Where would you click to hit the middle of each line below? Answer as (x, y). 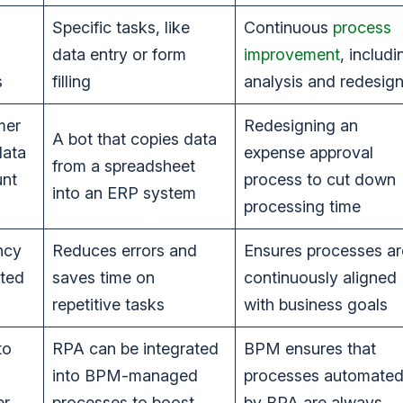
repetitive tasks (108, 305)
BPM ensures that (310, 349)
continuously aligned (320, 278)
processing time (302, 207)
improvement (292, 55)
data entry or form (119, 55)
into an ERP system (124, 193)
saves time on (103, 278)
